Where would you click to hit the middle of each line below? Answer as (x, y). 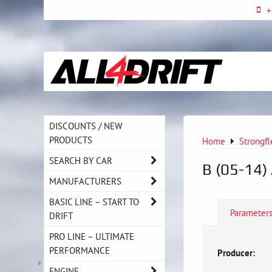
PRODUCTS (71, 140)
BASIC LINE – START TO (94, 202)
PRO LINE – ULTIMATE (92, 236)
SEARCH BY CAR (81, 160)
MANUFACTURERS (85, 181)
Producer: (236, 252)
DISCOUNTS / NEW (86, 126)
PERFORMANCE (80, 250)
